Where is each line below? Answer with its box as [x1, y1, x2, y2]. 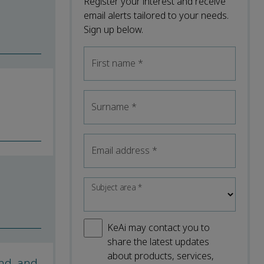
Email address [91, 143, 152, 157]
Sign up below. [84, 22, 143, 37]
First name [91, 56, 138, 70]
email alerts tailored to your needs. [84, 8, 229, 22]
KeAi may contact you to [107, 220, 210, 235]
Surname [91, 100, 131, 114]
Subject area [91, 181, 138, 193]
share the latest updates [107, 235, 209, 249]
